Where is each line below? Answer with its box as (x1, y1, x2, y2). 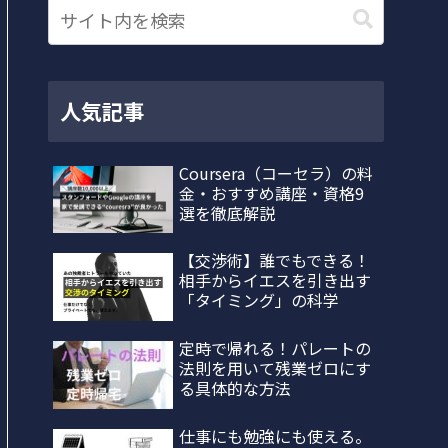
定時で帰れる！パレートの (179, 335, 371, 360)
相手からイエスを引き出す (179, 268, 371, 293)
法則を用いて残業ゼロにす (179, 355, 371, 380)
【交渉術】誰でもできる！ (179, 248, 370, 273)
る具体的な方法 (179, 375, 291, 400)
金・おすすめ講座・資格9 (179, 180, 364, 205)
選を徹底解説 (179, 200, 275, 225)
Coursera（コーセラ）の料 (179, 160, 373, 185)
